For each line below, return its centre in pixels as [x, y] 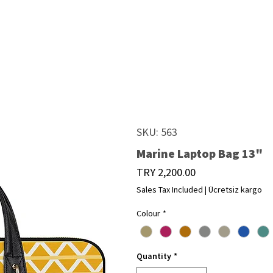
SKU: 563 [157, 132]
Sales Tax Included [170, 190]
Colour [148, 213]
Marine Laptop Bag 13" [200, 153]
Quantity [154, 256]
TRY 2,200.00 [166, 172]
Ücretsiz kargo [235, 190]
